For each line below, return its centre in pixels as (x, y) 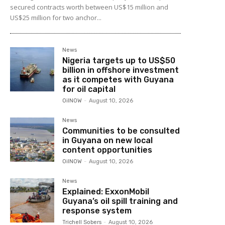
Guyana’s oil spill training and (120, 201)
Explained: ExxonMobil (106, 191)
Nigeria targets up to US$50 (119, 60)
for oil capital (89, 89)
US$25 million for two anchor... (56, 17)
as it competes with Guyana (118, 79)
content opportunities (107, 150)
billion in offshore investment (121, 70)
